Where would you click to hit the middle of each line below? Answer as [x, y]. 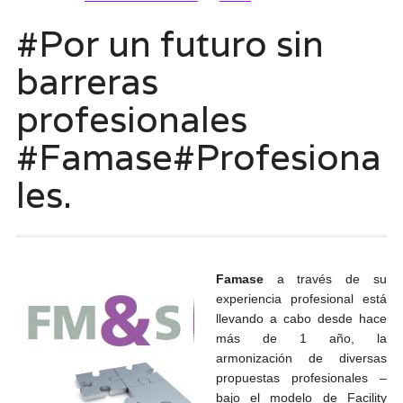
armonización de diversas [301, 358]
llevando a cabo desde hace [301, 318]
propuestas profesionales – [301, 378]
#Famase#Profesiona [198, 157]
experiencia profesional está [301, 299]
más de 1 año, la [301, 338]
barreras [87, 81]
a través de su [332, 279]
